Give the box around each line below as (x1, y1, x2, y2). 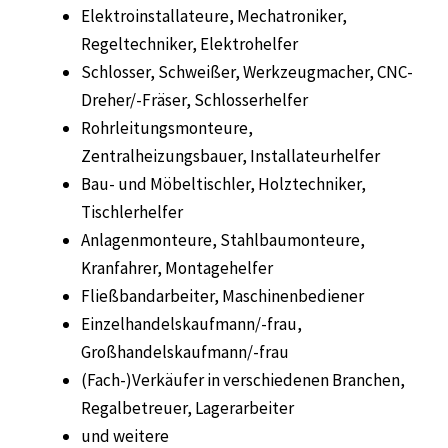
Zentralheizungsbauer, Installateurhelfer (81, 145, 380, 168)
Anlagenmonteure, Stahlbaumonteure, (81, 229, 365, 252)
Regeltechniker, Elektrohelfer (81, 33, 298, 56)
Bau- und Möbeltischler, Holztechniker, (81, 173, 366, 196)
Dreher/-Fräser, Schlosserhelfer (81, 89, 308, 112)
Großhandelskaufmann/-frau (81, 341, 289, 364)
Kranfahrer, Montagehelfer (81, 257, 273, 280)
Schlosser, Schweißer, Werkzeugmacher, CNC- (81, 61, 413, 84)
